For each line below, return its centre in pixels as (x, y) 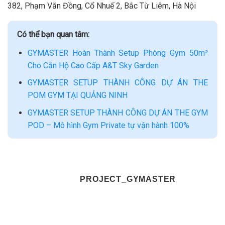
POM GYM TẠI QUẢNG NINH (77, 95)
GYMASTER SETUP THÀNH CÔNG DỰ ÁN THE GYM (118, 113)
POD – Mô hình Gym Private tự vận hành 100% (108, 125)
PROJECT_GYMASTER (128, 179)
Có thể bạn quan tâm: (53, 34)
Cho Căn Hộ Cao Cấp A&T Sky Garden (93, 65)
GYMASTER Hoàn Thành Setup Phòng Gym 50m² (118, 53)
